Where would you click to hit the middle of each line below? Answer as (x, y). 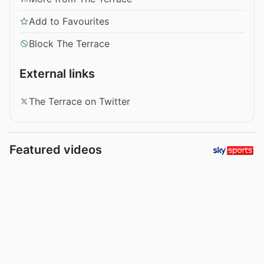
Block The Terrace (69, 43)
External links (57, 73)
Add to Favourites (69, 21)
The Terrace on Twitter (80, 101)
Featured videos (56, 149)
